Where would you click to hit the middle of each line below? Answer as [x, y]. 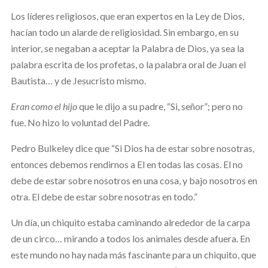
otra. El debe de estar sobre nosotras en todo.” [104, 196]
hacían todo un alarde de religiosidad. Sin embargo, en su [124, 32]
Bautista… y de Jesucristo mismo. [78, 80]
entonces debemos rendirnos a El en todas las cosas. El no [127, 164]
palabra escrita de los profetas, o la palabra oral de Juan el [128, 64]
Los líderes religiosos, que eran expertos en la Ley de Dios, [127, 16]
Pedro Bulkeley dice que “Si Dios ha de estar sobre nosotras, [132, 148]
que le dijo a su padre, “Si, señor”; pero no [160, 106]
